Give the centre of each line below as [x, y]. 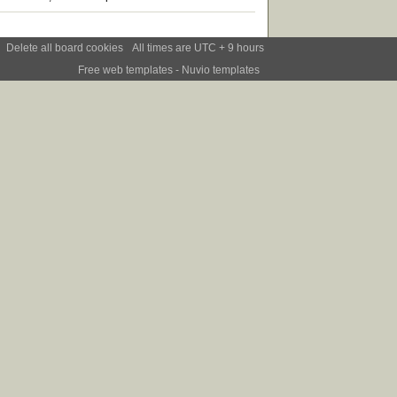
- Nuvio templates [216, 70]
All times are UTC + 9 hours [198, 48]
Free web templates [125, 70]
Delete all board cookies [65, 48]
